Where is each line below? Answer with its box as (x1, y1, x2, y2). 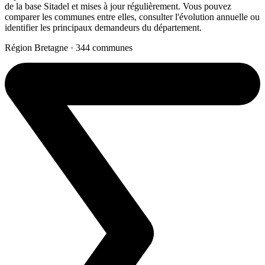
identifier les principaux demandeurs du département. (5, 22, 202, 33)
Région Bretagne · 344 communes (5, 42, 132, 53)
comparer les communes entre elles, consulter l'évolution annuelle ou (5, 11, 260, 22)
